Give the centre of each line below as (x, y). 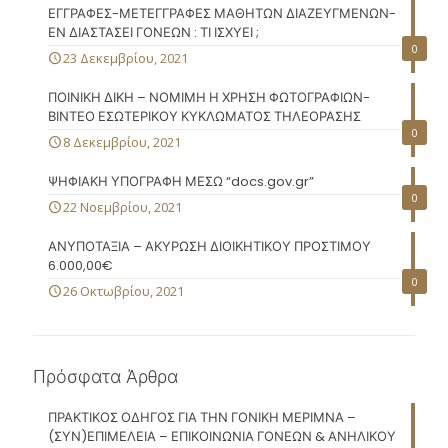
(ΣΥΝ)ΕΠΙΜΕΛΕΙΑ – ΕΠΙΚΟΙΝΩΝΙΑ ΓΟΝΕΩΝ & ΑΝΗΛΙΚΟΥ (222, 436)
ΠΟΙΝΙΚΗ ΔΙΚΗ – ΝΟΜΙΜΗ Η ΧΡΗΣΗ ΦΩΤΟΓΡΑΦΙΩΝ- (209, 97)
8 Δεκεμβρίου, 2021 (122, 142)
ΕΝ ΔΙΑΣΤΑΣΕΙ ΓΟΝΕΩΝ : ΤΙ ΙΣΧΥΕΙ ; (153, 32)
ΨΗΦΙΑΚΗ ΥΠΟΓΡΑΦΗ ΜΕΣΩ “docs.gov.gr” (181, 181)
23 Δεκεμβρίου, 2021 (125, 58)
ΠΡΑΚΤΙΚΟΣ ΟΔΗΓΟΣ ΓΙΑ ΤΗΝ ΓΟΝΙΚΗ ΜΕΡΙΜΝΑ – (202, 417)
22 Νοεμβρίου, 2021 (122, 207)
